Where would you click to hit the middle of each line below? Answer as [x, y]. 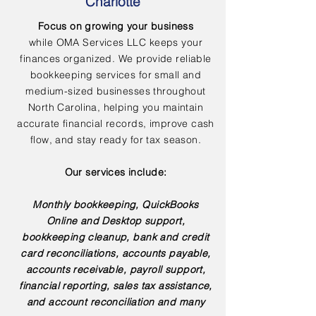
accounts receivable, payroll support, [116, 269]
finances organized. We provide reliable [116, 59]
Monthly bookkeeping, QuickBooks [116, 205]
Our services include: [116, 172]
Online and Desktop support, [116, 221]
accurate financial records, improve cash [116, 123]
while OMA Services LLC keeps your [116, 42]
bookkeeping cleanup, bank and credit [116, 237]
